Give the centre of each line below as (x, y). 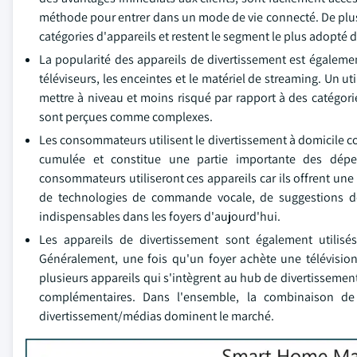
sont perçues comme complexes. (126, 117)
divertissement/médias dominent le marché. (157, 316)
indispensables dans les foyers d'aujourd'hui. (160, 217)
